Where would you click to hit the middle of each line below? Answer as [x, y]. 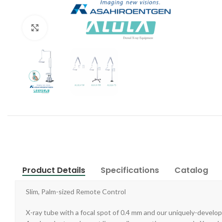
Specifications [130, 170]
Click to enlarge [71, 28]
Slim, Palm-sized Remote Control [76, 192]
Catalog [191, 170]
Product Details [54, 170]
